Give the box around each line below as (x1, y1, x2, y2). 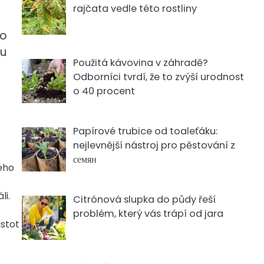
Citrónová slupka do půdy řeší (72, 193, 216, 207)
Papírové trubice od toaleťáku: (72, 124, 217, 138)
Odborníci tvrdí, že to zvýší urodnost (72, 70, 244, 84)
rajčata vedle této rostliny (72, 2, 197, 16)
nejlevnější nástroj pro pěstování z (72, 138, 235, 153)
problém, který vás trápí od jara (72, 207, 223, 221)
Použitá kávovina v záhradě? (72, 56, 208, 70)
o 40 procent (72, 84, 135, 98)
